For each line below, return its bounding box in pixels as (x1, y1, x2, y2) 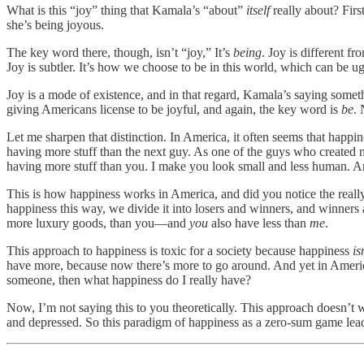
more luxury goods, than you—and (6, 215, 189, 230)
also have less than (211, 215, 310, 230)
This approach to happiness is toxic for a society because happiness (6, 243, 353, 258)
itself (246, 2, 270, 17)
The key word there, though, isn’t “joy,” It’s (6, 45, 233, 59)
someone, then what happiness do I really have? (6, 272, 251, 287)
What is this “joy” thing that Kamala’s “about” (6, 2, 246, 17)
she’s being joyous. (6, 17, 104, 32)
